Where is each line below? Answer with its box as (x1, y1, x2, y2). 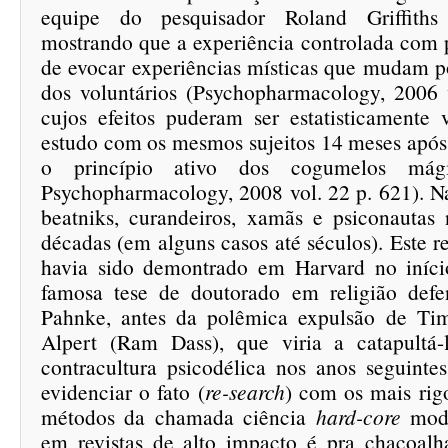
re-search (204, 377, 285, 406)
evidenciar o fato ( (41, 377, 205, 406)
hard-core (315, 402, 401, 431)
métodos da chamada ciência (41, 402, 316, 431)
